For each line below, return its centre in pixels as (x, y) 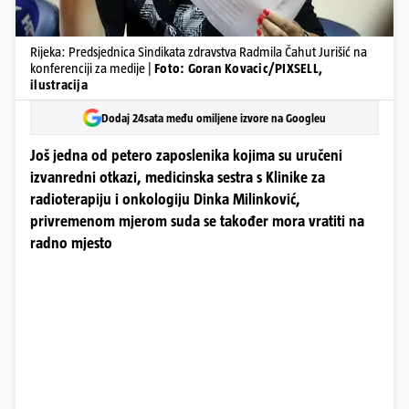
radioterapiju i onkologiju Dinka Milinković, (165, 199)
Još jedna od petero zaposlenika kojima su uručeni (186, 156)
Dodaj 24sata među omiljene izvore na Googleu (214, 118)
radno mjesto (71, 243)
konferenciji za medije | (92, 68)
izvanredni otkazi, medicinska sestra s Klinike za (178, 178)
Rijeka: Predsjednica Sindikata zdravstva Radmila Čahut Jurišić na (199, 52)
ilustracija (59, 84)
